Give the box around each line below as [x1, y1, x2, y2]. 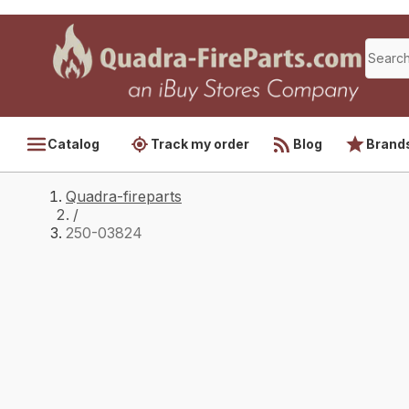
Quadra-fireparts [66, 187, 182, 205]
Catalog [47, 136, 100, 152]
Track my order [151, 136, 249, 152]
